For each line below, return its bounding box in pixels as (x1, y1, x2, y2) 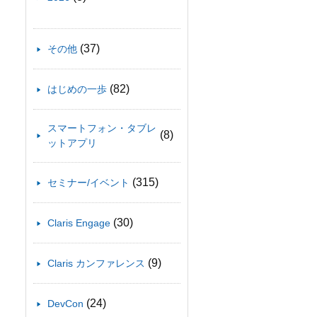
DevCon (47, 298, 83, 310)
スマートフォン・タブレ (47, 122, 156, 134)
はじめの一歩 (47, 83, 107, 96)
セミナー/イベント (47, 177, 129, 189)
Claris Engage (47, 217, 110, 229)
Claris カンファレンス (47, 258, 145, 270)
